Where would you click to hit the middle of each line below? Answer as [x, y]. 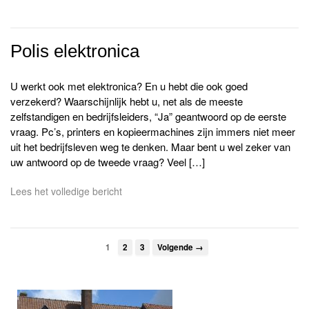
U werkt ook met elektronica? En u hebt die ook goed [129, 86]
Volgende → [180, 248]
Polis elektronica [75, 51]
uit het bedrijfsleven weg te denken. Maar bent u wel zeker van [150, 146]
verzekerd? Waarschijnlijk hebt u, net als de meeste [127, 101]
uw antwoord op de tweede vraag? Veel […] [108, 161]
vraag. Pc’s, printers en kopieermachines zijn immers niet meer [153, 131]
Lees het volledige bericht [66, 191]
